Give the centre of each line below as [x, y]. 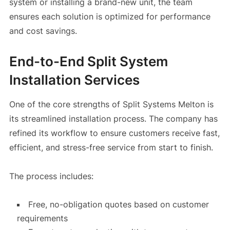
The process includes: [51, 176]
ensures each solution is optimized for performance [110, 17]
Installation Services [74, 80]
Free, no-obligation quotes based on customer [118, 205]
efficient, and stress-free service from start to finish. [111, 148]
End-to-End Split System [88, 62]
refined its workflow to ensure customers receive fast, [114, 133]
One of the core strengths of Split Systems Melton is [111, 104]
